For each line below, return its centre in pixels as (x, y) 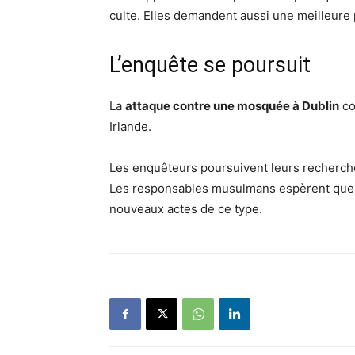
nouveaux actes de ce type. (186, 209)
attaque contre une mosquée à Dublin (232, 106)
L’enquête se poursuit (210, 65)
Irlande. (130, 127)
